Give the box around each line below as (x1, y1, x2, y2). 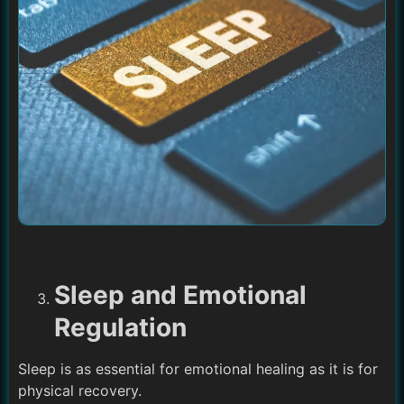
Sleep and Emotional (54, 279, 307, 310)
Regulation (54, 311, 187, 343)
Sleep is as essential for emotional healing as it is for (18, 359, 378, 378)
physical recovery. (18, 381, 142, 399)
